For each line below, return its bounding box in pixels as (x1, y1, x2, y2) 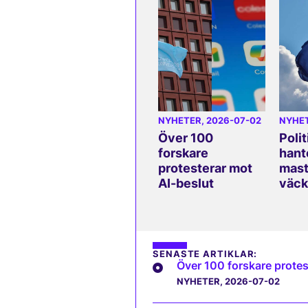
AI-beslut (158, 175, 214, 190)
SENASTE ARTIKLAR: (153, 248, 258, 259)
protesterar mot (158, 160, 252, 175)
